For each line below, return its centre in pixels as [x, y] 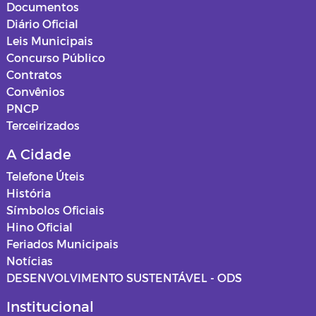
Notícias [30, 261]
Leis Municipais [50, 41]
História [29, 193]
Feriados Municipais [62, 244]
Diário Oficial [42, 24]
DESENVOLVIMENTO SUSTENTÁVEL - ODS [124, 278]
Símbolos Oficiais [55, 210]
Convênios [36, 91]
